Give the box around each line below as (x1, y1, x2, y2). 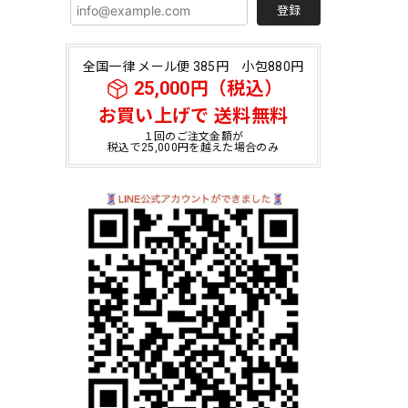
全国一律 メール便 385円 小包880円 (82, 59, 304, 75)
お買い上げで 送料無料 (97, 105, 289, 127)
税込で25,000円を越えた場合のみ (107, 141, 279, 155)
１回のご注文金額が (142, 130, 244, 144)
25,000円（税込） (133, 77, 283, 100)
